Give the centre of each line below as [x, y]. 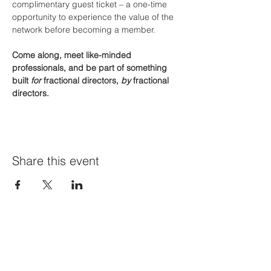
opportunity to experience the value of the [94, 17]
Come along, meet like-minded [73, 55]
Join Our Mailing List [71, 232]
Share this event [56, 160]
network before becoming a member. [84, 29]
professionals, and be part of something [91, 67]
